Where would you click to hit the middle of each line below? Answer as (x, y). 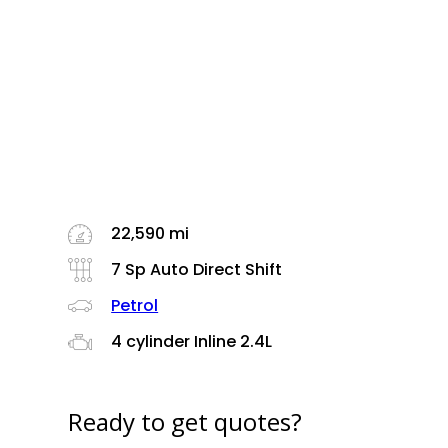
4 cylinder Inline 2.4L (190, 341)
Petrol (135, 305)
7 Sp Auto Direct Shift (195, 269)
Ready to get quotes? (185, 421)
